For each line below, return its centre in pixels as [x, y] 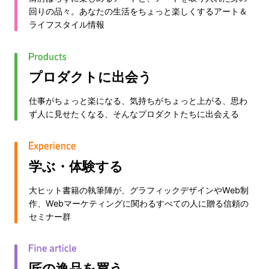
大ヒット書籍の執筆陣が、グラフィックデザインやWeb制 [138, 190]
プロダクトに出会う [90, 77]
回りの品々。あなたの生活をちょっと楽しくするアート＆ [138, 11]
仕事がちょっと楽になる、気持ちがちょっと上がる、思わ [138, 100]
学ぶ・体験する [76, 166]
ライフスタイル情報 [66, 24]
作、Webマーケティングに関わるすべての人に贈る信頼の [138, 203]
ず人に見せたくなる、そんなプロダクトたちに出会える [134, 113]
